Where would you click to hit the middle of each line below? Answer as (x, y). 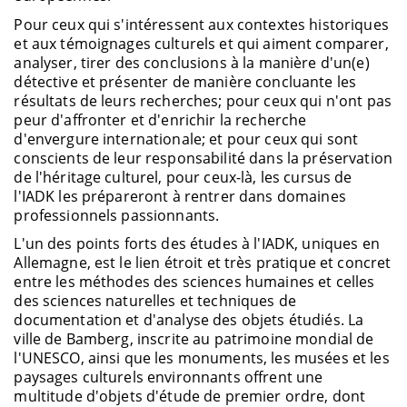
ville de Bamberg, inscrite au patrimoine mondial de (194, 338)
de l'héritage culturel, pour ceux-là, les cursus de (183, 177)
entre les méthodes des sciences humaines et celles (194, 281)
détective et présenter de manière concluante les (185, 81)
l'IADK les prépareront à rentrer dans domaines (180, 196)
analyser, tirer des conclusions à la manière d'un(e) (192, 62)
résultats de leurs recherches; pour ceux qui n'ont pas (203, 100)
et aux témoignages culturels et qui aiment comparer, (201, 43)
